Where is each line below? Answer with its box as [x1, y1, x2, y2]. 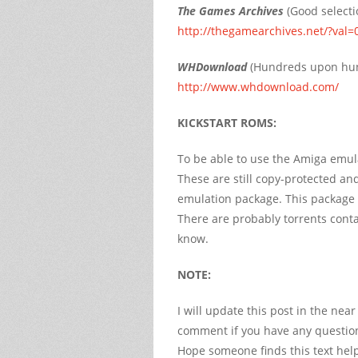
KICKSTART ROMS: [177, 114, 276, 130]
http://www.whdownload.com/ [177, 78, 339, 94]
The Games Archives [177, 2, 284, 18]
